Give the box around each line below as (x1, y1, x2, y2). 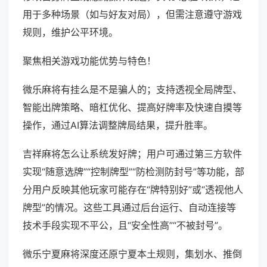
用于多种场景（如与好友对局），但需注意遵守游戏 (23, 8, 242, 21)
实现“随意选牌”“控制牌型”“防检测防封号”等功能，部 (23, 166, 244, 178)
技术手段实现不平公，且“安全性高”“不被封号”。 (23, 219, 228, 232)
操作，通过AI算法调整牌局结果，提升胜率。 (23, 119, 213, 132)
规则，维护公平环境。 (23, 26, 118, 39)
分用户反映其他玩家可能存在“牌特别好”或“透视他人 (23, 184, 243, 196)
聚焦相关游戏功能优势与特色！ (23, 55, 156, 67)
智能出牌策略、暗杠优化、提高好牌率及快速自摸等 (23, 101, 242, 114)
